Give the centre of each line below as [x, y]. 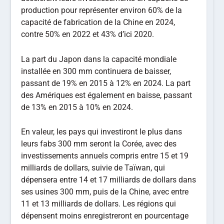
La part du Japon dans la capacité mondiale [99, 59]
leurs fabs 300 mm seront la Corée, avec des [99, 144]
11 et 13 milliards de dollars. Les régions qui [99, 204]
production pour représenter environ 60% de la [102, 10]
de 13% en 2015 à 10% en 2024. [77, 107]
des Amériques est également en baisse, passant [107, 95]
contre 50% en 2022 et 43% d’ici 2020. [88, 34]
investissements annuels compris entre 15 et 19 [105, 156]
